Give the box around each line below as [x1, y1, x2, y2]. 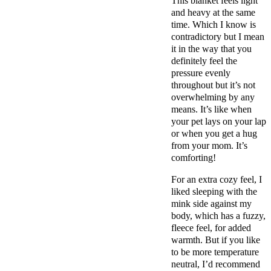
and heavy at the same [171, 7, 255, 18]
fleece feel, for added [171, 223, 251, 233]
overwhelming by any [171, 92, 255, 103]
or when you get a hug [171, 128, 257, 139]
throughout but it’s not [171, 80, 255, 91]
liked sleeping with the [171, 186, 257, 197]
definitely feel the [171, 56, 237, 67]
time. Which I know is [171, 19, 256, 30]
